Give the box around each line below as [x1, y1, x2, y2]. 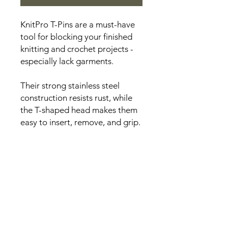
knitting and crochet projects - [20, 44, 133, 54]
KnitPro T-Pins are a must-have [20, 19, 135, 30]
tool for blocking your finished [20, 32, 132, 42]
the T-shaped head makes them [20, 105, 137, 116]
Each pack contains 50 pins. [20, 141, 123, 152]
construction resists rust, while [20, 93, 132, 103]
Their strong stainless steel [20, 80, 120, 91]
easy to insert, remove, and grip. [20, 117, 140, 128]
